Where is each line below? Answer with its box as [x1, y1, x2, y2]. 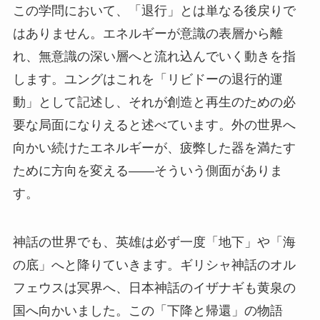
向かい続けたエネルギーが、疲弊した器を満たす [12, 140, 296, 155]
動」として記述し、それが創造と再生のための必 [12, 94, 296, 109]
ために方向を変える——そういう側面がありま [12, 163, 283, 178]
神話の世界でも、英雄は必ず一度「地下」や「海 [12, 234, 296, 249]
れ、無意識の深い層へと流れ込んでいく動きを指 [12, 49, 296, 64]
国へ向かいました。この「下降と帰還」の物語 [12, 303, 283, 318]
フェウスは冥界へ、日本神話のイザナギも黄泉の [12, 280, 296, 295]
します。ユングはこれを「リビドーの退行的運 [12, 71, 283, 86]
